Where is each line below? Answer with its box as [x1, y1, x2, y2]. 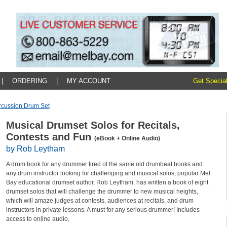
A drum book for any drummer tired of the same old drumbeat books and [6, 161, 203, 168]
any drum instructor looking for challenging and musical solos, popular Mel [6, 170, 210, 177]
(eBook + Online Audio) [94, 135, 160, 142]
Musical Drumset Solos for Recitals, [6, 120, 180, 131]
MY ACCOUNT [66, 77, 110, 85]
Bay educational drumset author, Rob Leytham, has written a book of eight [6, 179, 208, 186]
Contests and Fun [6, 131, 94, 142]
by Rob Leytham [6, 144, 65, 153]
